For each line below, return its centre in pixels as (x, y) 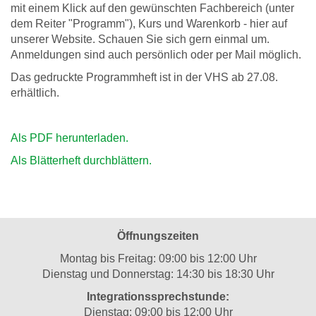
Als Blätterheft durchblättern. (81, 160)
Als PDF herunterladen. (69, 138)
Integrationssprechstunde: (158, 297)
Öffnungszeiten (158, 236)
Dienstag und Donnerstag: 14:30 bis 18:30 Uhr (158, 274)
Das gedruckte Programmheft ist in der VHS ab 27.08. (144, 77)
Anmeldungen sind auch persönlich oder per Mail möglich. (156, 55)
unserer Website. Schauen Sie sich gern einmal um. (140, 39)
